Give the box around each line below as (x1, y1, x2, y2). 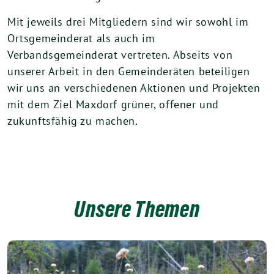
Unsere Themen (74, 196, 200, 222)
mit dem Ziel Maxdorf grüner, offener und (7, 97, 220, 111)
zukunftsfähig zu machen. (7, 114, 138, 128)
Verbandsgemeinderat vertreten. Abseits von (7, 48, 233, 62)
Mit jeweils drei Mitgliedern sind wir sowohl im (7, 15, 249, 29)
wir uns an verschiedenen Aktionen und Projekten (7, 81, 261, 95)
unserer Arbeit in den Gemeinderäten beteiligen (7, 64, 250, 78)
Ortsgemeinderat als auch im (7, 31, 155, 45)
